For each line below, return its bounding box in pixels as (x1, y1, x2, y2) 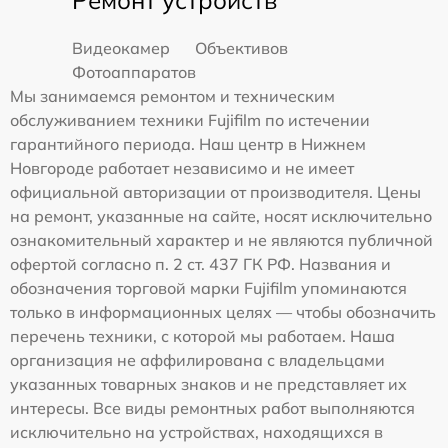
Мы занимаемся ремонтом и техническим (10, 85, 335, 106)
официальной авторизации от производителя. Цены (10, 181, 421, 202)
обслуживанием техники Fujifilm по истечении (10, 109, 370, 130)
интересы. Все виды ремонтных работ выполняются (10, 397, 415, 418)
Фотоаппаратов (72, 61, 196, 82)
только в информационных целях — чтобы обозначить (10, 301, 436, 322)
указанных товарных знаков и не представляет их (10, 373, 407, 394)
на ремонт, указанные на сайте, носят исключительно (10, 205, 432, 226)
